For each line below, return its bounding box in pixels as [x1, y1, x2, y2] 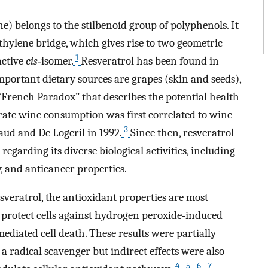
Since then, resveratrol [130, 126, 234, 139]
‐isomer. [38, 54, 73, 68]
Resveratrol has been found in [81, 54, 219, 68]
